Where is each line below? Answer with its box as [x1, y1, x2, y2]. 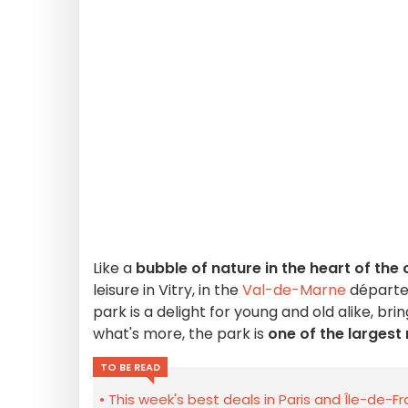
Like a [93, 258, 132, 279]
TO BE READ [100, 360, 160, 374]
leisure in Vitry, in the [93, 280, 242, 301]
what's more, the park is [93, 323, 264, 344]
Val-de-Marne [242, 280, 346, 301]
